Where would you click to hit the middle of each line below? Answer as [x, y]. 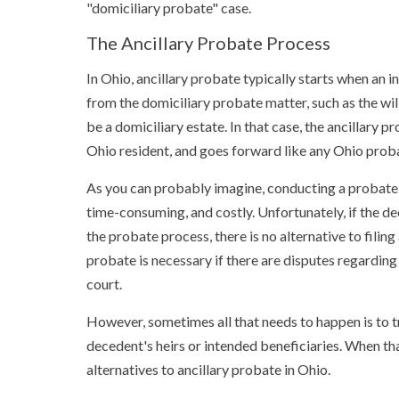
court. [104, 284]
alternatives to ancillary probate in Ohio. [208, 369]
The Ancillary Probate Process [208, 43]
